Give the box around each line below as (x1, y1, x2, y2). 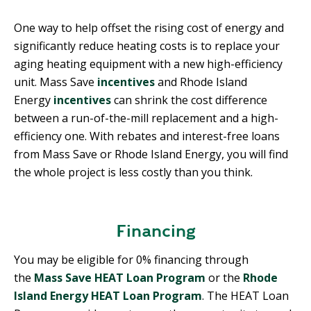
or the (205, 270, 243, 286)
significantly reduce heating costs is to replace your (14, 38, 280, 54)
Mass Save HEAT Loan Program (34, 270, 205, 286)
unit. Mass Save (14, 74, 97, 90)
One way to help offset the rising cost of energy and (14, 20, 284, 36)
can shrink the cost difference (111, 92, 267, 108)
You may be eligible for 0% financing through (14, 252, 249, 268)
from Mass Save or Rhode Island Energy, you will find (14, 146, 288, 162)
